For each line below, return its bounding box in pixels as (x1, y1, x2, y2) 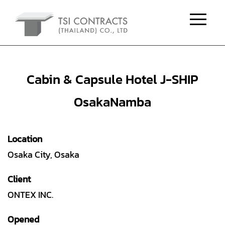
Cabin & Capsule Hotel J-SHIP (27, 69, 198, 89)
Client (8, 172, 31, 186)
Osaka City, (8, 148, 54, 162)
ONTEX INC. (8, 188, 53, 202)
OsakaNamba (74, 92, 151, 112)
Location (8, 132, 42, 146)
